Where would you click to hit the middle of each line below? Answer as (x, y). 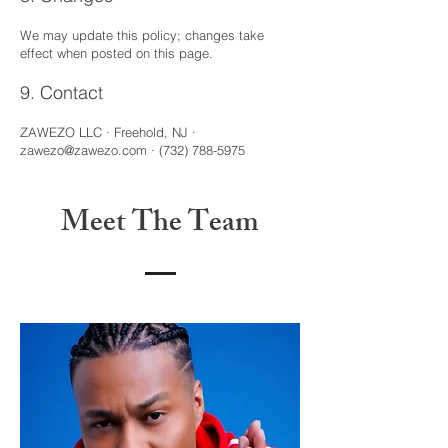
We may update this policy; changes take (142, 34)
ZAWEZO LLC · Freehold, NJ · (108, 131)
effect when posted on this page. (116, 52)
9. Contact (61, 92)
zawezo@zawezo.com (83, 149)
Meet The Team (160, 225)
